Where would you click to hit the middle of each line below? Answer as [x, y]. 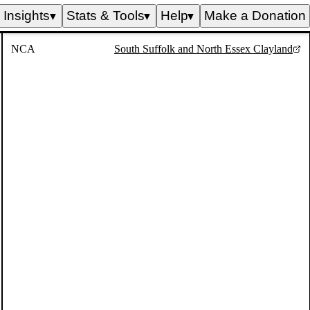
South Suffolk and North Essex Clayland [203, 48]
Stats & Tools [105, 15]
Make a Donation [255, 15]
